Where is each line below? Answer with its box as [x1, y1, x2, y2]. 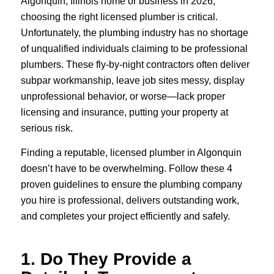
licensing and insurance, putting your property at [20, 107, 228, 118]
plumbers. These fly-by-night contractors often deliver [20, 59, 250, 70]
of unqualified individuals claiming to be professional [20, 43, 248, 54]
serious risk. [20, 123, 73, 134]
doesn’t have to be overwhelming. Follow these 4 [20, 163, 232, 174]
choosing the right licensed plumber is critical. [20, 12, 218, 23]
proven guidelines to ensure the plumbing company [20, 179, 242, 190]
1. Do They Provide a [20, 249, 191, 268]
